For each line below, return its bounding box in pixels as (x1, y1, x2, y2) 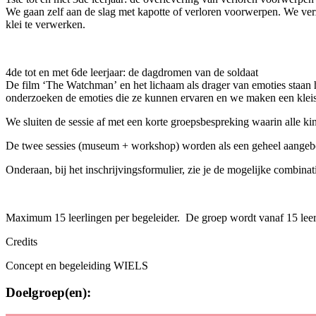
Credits (6, 235, 37, 248)
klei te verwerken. (6, 18, 85, 30)
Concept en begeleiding (6, 259, 114, 272)
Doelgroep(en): (6, 285, 91, 300)
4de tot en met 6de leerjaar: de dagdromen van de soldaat (6, 66, 261, 78)
